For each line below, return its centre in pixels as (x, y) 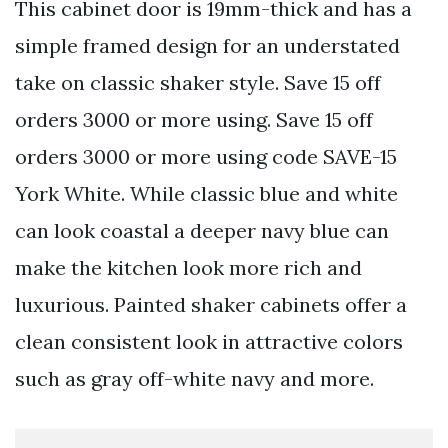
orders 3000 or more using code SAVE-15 (206, 156)
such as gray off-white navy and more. (194, 378)
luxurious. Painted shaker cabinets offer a (211, 304)
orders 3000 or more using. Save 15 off (194, 119)
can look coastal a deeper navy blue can (202, 230)
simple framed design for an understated (207, 45)
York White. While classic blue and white (206, 193)
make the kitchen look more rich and (188, 267)
